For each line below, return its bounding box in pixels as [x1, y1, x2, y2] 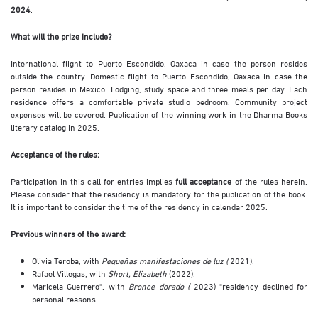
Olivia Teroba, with [32, 254, 102, 266]
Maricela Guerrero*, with [32, 280, 129, 292]
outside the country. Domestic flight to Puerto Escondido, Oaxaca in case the [11, 70, 307, 82]
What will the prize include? [11, 30, 111, 42]
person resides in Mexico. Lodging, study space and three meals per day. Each [11, 82, 307, 94]
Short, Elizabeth [108, 267, 169, 279]
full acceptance [175, 175, 235, 187]
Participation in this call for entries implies [11, 175, 176, 187]
